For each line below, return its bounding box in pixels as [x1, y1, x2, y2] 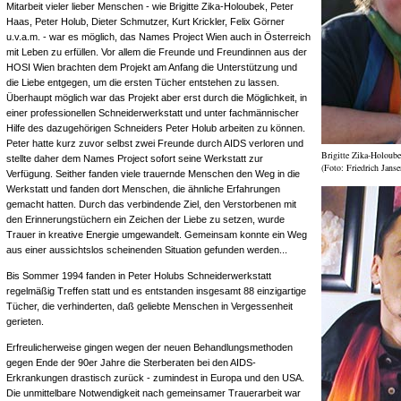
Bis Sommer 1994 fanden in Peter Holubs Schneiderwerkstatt [6, 270, 271, 281]
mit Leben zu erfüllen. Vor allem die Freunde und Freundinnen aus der [6, 47, 307, 57]
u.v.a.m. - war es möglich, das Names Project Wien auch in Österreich [6, 31, 311, 42]
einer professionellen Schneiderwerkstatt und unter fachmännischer [6, 107, 299, 118]
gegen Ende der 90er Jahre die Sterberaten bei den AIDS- [6, 357, 256, 368]
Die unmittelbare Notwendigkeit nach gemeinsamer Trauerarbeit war [6, 388, 301, 398]
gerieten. [6, 316, 44, 327]
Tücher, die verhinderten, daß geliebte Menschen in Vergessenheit [6, 301, 293, 311]
